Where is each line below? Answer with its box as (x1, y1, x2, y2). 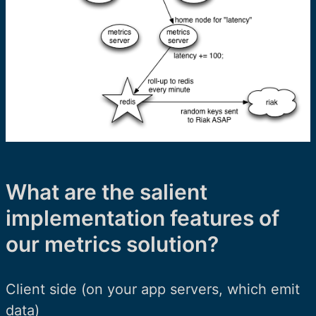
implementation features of (6, 205, 279, 231)
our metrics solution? (6, 231, 219, 257)
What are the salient (6, 178, 207, 205)
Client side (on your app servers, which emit (6, 280, 300, 298)
